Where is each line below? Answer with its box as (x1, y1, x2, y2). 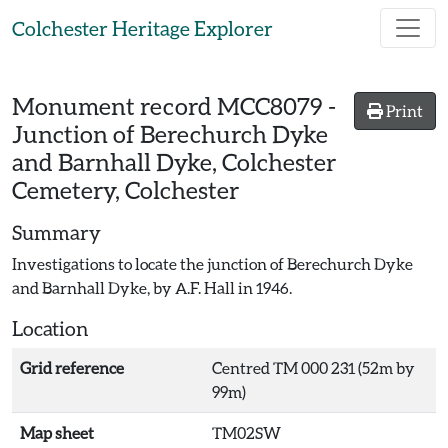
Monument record (12, 91, 217, 120)
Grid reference (20, 358, 124, 377)
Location (12, 316, 89, 340)
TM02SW (212, 423, 281, 442)
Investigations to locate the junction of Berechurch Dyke (12, 254, 413, 273)
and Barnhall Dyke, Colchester (12, 147, 336, 176)
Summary (12, 220, 101, 244)
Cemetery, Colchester (12, 175, 239, 204)
